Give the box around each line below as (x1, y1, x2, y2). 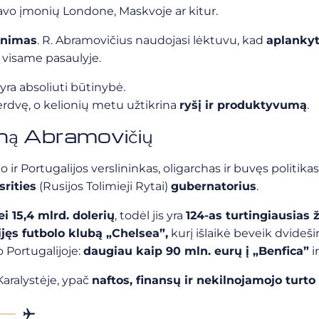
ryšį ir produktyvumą (179, 98, 307, 112)
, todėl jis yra (115, 209, 186, 222)
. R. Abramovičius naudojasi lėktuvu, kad (37, 33, 266, 47)
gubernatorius (171, 179, 256, 193)
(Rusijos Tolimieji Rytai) (36, 179, 171, 193)
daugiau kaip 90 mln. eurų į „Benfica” (83, 244, 309, 258)
